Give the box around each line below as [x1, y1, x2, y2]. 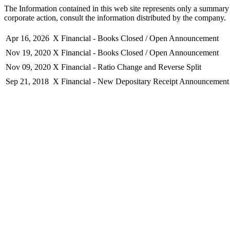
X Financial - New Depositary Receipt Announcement [53, 77, 229, 86]
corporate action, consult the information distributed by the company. [4, 13, 226, 22]
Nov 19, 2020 [6, 48, 51, 57]
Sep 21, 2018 [6, 77, 49, 86]
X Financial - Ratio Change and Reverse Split [53, 63, 201, 71]
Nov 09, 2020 [6, 63, 51, 71]
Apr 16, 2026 [6, 34, 49, 43]
